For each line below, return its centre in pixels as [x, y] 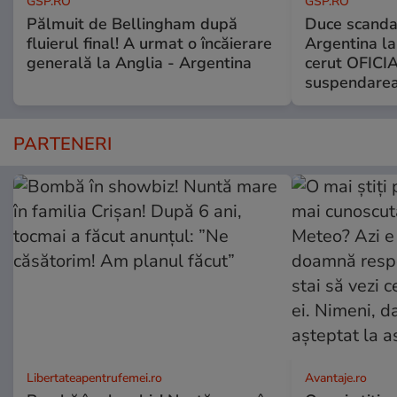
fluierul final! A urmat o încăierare [149, 44]
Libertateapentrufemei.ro [94, 378]
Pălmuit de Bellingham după [132, 24]
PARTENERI [62, 144]
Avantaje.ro [335, 378]
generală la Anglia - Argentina [139, 63]
